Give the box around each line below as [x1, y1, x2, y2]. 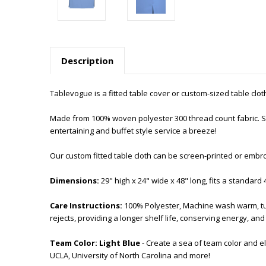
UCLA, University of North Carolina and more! [50, 249, 210, 261]
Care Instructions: [50, 199, 124, 211]
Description [61, 54, 113, 66]
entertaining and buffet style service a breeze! [50, 125, 218, 136]
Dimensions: [50, 175, 101, 186]
